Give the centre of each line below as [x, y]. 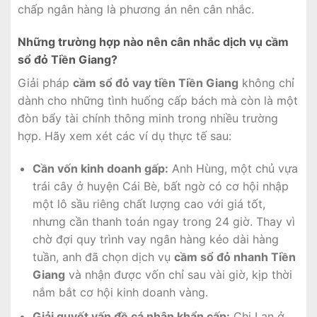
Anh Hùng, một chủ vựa [233, 168]
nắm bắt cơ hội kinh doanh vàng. [120, 292]
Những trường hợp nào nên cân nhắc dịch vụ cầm [153, 41]
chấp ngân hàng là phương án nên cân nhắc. [136, 9]
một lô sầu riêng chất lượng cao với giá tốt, [149, 203]
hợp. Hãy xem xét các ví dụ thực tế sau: [125, 136]
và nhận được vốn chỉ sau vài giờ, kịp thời [178, 274]
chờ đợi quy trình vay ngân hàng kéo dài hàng [155, 239]
